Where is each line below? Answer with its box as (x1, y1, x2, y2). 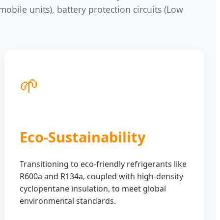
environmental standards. (20, 195, 116, 206)
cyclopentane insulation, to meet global (20, 183, 166, 194)
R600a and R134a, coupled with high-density (20, 170, 184, 182)
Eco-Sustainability (20, 127, 146, 146)
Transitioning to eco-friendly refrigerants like (20, 158, 187, 169)
